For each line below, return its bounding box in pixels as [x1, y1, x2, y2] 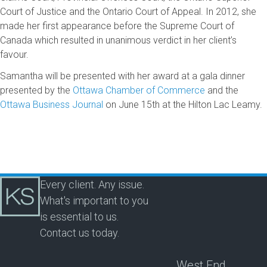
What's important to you [40, 194, 148, 207]
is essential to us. [40, 210, 119, 223]
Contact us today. [40, 226, 119, 239]
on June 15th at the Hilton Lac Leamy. [103, 98, 262, 110]
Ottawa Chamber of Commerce [73, 84, 205, 96]
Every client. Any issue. [40, 178, 144, 191]
